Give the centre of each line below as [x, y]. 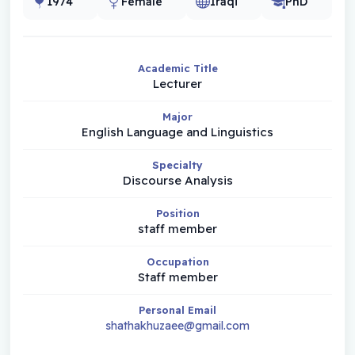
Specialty [177, 164]
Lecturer [177, 83]
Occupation [177, 261]
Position [177, 213]
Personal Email [177, 309]
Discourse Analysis [177, 180]
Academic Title [177, 68]
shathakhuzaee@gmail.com [177, 325]
